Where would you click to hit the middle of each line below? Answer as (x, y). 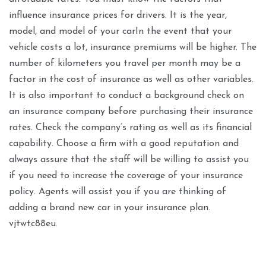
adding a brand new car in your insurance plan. (110, 208)
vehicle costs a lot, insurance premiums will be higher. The (133, 48)
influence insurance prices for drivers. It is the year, (118, 16)
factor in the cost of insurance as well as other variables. (131, 80)
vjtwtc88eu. (33, 224)
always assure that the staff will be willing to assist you (129, 160)
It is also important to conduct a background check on (126, 96)
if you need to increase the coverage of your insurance (126, 176)
